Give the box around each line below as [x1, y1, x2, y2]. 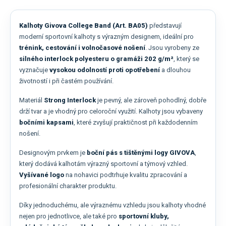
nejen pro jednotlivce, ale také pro [19, 212, 119, 220]
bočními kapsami [19, 119, 74, 127]
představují [148, 22, 182, 30]
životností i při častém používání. [19, 77, 114, 85]
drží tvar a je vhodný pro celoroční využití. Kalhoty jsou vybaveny [19, 107, 203, 116]
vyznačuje [19, 66, 49, 74]
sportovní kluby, [119, 212, 169, 220]
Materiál [19, 96, 44, 104]
